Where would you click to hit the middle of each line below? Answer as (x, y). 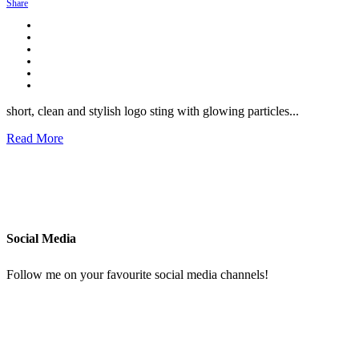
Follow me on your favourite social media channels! (137, 274)
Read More (35, 139)
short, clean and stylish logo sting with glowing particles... (153, 111)
